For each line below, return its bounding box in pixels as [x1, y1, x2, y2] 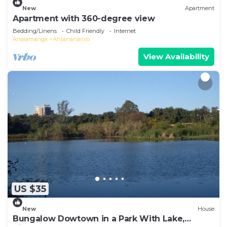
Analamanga [13, 35, 48, 43]
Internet [114, 27, 136, 34]
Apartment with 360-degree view [13, 13, 155, 23]
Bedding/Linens [13, 27, 57, 34]
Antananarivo [53, 35, 90, 43]
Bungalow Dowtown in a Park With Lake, [13, 214, 185, 224]
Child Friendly [66, 27, 104, 34]
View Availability [143, 51, 209, 61]
